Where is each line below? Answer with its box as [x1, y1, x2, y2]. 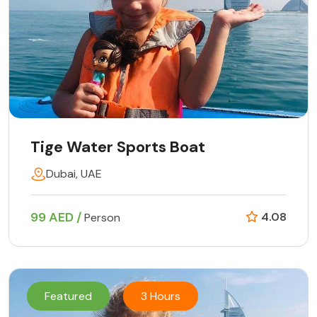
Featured [45, 288, 92, 304]
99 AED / [30, 208, 84, 226]
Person [84, 209, 120, 225]
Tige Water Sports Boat [30, 136, 205, 157]
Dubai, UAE [46, 166, 102, 181]
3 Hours [141, 288, 180, 304]
